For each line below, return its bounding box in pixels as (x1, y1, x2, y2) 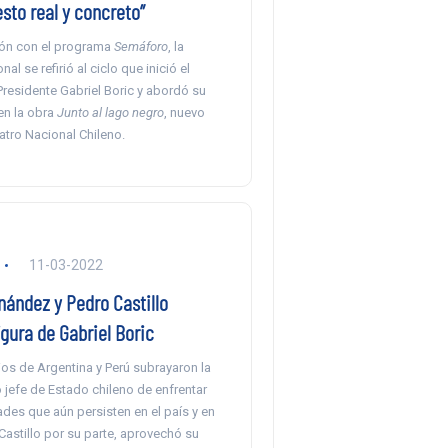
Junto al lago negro (56, 105, 164, 120)
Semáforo (113, 39, 168, 54)
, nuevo (163, 105, 205, 120)
